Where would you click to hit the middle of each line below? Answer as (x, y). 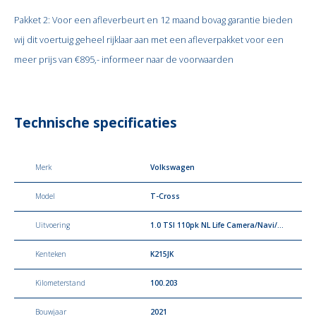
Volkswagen (173, 167)
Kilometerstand (60, 283)
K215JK (162, 254)
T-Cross (165, 196)
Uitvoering (53, 225)
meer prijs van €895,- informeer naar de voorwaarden (124, 59)
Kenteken (51, 254)
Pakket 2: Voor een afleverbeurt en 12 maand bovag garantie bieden (153, 20)
